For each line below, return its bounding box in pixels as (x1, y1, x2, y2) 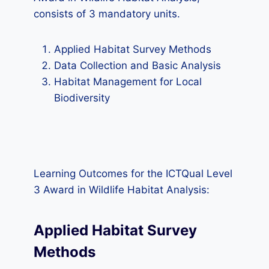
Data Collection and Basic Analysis (54, 59, 221, 71)
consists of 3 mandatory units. (34, 8, 180, 20)
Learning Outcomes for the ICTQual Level (34, 168, 232, 180)
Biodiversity (54, 92, 110, 104)
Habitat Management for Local (54, 76, 202, 88)
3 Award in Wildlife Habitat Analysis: (34, 184, 210, 196)
